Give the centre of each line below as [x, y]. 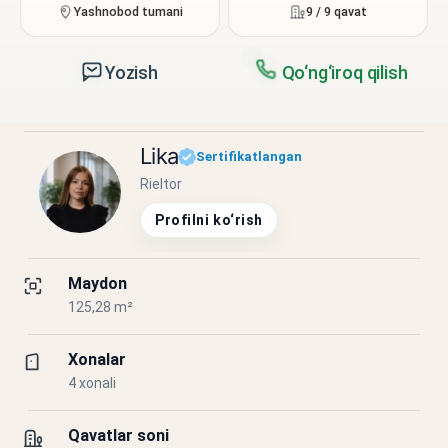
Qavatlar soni [118, 435]
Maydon [97, 283]
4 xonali [92, 383]
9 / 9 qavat [336, 11]
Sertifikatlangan [249, 156]
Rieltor [161, 184]
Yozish [131, 72]
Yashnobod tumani [128, 11]
